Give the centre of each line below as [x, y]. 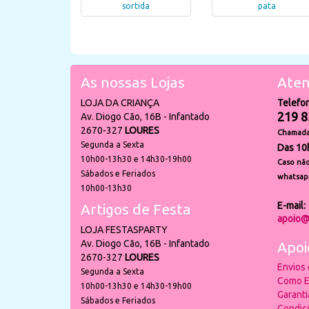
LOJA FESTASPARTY [124, 230]
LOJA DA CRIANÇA [120, 103]
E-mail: [291, 206]
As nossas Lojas [133, 82]
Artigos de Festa [136, 209]
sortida [136, 6]
